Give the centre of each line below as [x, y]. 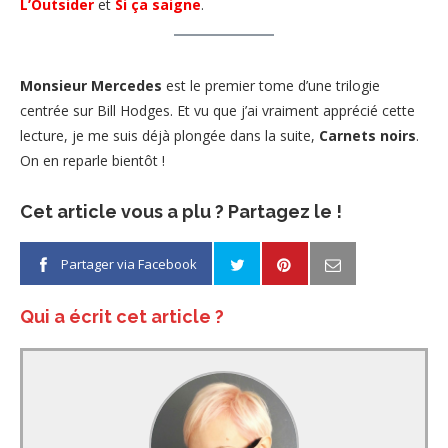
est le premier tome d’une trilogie [271, 85]
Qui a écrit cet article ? [122, 316]
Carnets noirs [367, 135]
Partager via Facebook [129, 263]
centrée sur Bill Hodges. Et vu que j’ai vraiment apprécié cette [217, 110]
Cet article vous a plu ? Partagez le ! [181, 211]
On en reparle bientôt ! [92, 160]
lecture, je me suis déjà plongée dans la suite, [169, 135]
